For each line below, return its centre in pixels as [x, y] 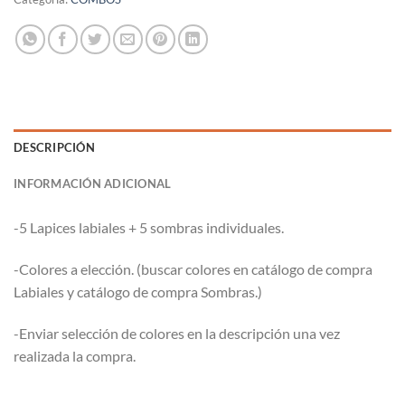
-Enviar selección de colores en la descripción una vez [177, 333]
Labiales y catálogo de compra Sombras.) [138, 292]
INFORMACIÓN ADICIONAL [93, 184]
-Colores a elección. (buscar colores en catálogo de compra [193, 269]
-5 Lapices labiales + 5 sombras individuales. [149, 228]
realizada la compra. [75, 355]
